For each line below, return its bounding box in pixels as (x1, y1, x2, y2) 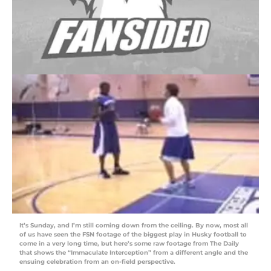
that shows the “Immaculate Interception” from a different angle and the (19, 249, 248, 257)
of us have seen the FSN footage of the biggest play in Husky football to (19, 230, 247, 239)
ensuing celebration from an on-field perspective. (19, 258, 175, 266)
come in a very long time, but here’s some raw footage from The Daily (19, 240, 239, 248)
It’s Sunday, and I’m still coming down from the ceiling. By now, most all (19, 221, 248, 230)
